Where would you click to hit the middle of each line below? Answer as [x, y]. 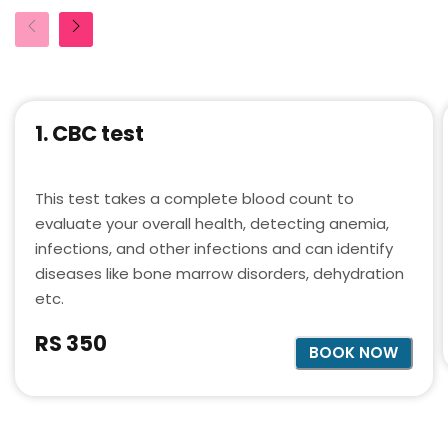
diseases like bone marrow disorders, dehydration [219, 273]
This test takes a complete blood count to [194, 198]
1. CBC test [89, 133]
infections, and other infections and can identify [214, 248]
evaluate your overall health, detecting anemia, [212, 223]
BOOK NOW [353, 353]
